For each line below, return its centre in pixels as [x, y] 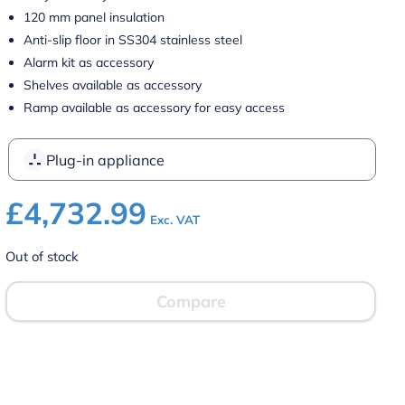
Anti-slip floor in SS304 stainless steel [133, 40]
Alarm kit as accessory [89, 62]
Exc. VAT [175, 220]
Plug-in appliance [106, 160]
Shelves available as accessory [113, 85]
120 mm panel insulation [94, 17]
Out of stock [42, 256]
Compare [191, 301]
